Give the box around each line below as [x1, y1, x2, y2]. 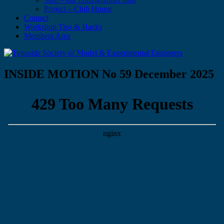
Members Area [24, 31, 70, 40]
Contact [24, 13, 48, 22]
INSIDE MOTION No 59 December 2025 [4, 67, 214, 80]
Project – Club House [44, 4, 112, 13]
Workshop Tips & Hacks [24, 22, 102, 31]
